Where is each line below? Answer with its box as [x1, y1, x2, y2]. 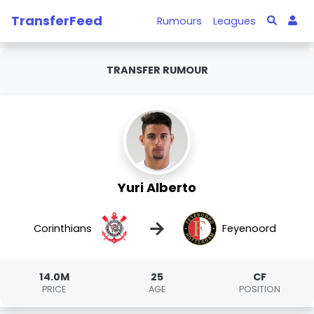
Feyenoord [221, 221, 276, 235]
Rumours [157, 13, 203, 28]
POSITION [239, 283, 281, 295]
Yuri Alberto [118, 179, 196, 196]
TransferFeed [11, 11, 102, 29]
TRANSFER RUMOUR [106, 63, 208, 77]
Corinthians [34, 221, 93, 235]
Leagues [213, 13, 257, 28]
